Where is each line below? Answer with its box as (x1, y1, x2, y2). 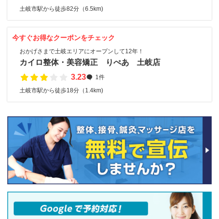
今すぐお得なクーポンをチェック (12, 34, 115, 42)
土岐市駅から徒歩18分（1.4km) (20, 87, 103, 94)
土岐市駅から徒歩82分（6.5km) (20, 5, 103, 12)
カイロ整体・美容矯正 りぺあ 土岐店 (20, 58, 160, 66)
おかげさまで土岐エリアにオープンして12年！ (20, 48, 144, 55)
